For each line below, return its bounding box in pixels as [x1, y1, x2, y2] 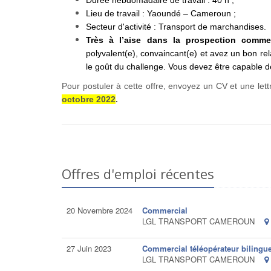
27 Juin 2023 [67, 243, 111, 254]
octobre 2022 [62, 94, 116, 104]
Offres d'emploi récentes [62, 165, 214, 183]
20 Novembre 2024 [67, 204, 132, 216]
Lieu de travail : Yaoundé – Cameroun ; [86, 8, 236, 18]
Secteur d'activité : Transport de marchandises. [86, 22, 266, 31]
